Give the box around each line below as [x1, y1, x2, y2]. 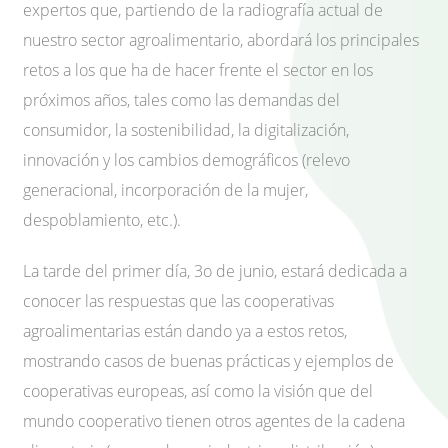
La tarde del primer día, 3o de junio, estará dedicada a [23, 259, 407, 282]
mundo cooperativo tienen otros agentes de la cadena [23, 409, 405, 432]
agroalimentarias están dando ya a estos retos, [23, 319, 347, 342]
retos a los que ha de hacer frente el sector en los [23, 58, 373, 81]
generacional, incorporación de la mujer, [23, 178, 308, 201]
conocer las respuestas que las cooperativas [23, 289, 334, 312]
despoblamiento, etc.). [23, 208, 181, 231]
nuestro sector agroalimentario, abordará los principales [23, 28, 419, 51]
